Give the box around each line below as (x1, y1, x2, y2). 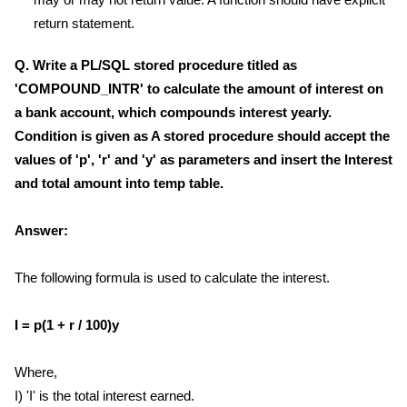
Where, (15, 364, 57, 380)
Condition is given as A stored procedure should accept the (15, 128, 390, 144)
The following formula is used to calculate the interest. (15, 270, 341, 285)
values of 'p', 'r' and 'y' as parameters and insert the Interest (15, 152, 392, 167)
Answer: (15, 223, 68, 238)
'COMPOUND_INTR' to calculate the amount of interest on (15, 81, 383, 96)
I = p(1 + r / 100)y (15, 317, 119, 333)
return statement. (34, 15, 134, 31)
